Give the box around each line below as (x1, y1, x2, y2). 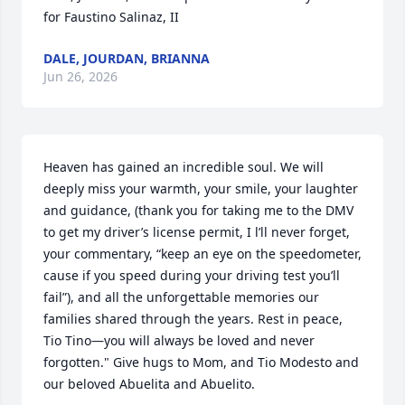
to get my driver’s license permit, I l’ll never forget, (43, 223, 350, 240)
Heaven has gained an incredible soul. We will (43, 158, 324, 175)
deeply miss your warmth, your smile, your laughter (43, 180, 358, 197)
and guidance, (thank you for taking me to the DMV (43, 202, 353, 219)
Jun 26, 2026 (43, 68, 118, 85)
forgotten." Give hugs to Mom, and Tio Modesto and (43, 353, 359, 371)
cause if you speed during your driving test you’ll (43, 267, 340, 284)
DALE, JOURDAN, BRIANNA (43, 50, 210, 67)
